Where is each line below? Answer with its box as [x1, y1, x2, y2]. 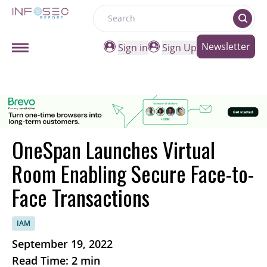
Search [92, 18, 124, 32]
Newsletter [201, 40, 250, 53]
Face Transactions [12, 181, 150, 213]
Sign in [118, 41, 148, 54]
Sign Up [162, 41, 197, 54]
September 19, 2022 [12, 237, 113, 252]
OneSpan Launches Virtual [12, 133, 215, 166]
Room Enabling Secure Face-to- [12, 157, 254, 190]
